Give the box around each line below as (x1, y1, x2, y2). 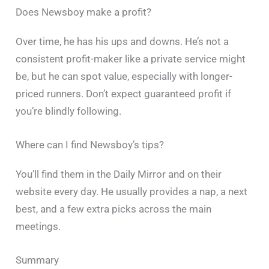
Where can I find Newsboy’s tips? (16, 139, 165, 151)
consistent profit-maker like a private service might (16, 53, 246, 65)
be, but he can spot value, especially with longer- (16, 70, 233, 83)
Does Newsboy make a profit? (16, 6, 152, 19)
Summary (16, 254, 59, 267)
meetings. (16, 220, 61, 233)
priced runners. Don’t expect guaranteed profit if (16, 88, 232, 100)
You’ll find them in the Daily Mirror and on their (16, 168, 222, 181)
